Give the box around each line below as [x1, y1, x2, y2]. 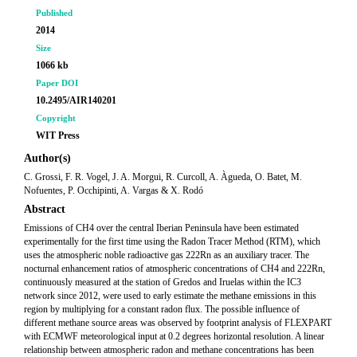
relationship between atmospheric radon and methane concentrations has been [24, 344, 314, 355]
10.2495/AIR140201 [36, 95, 116, 106]
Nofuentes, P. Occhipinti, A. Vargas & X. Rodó [24, 185, 203, 196]
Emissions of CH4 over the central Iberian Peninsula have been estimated [24, 222, 299, 233]
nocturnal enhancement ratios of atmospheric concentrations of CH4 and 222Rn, [24, 263, 325, 274]
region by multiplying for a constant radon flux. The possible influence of [24, 304, 300, 315]
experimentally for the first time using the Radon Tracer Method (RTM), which [24, 236, 320, 247]
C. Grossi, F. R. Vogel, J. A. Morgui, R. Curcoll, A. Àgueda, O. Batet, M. [24, 171, 302, 182]
